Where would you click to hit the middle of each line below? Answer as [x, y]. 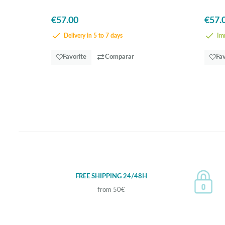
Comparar [120, 57]
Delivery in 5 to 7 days [92, 36]
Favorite [75, 57]
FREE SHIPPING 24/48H [111, 176]
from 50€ [111, 190]
